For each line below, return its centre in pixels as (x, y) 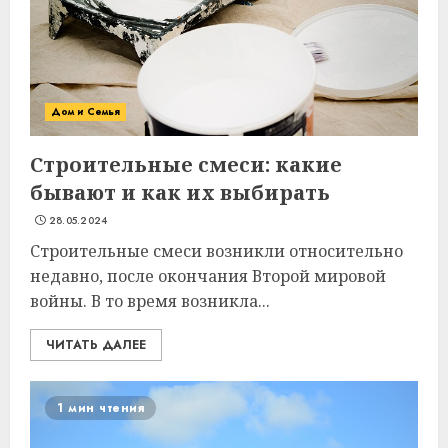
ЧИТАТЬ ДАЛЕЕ (96, 345)
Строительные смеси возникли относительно (216, 251)
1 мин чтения (100, 408)
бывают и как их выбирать (180, 192)
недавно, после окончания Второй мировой (208, 276)
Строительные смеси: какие (186, 164)
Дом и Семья (86, 111)
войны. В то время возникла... (150, 301)
